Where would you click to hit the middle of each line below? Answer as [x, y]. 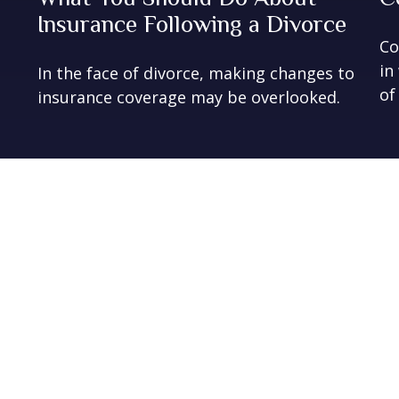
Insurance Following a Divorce [192, 24]
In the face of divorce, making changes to [196, 73]
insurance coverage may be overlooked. [189, 97]
